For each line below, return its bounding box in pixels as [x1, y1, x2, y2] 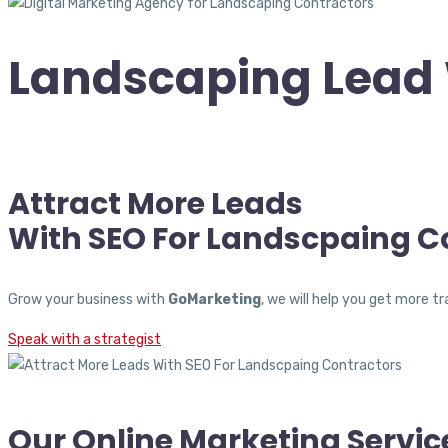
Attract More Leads [8, 182, 303, 225]
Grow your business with [8, 290, 168, 308]
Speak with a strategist [8, 330, 161, 348]
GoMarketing [168, 290, 261, 308]
